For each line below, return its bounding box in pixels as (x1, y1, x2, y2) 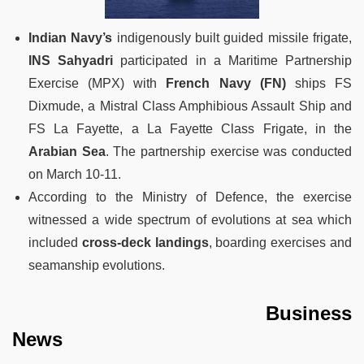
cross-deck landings (81, 236, 209, 250)
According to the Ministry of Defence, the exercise (28, 190, 352, 205)
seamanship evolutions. (28, 258, 165, 273)
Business (12, 302, 352, 325)
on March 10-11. (28, 167, 121, 182)
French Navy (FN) (166, 76, 286, 91)
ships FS (285, 76, 353, 91)
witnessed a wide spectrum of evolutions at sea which (28, 213, 352, 227)
